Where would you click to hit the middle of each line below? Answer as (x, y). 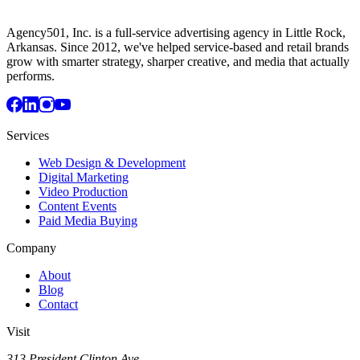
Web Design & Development (112, 162)
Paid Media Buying (88, 220)
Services (28, 135)
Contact (58, 304)
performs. (31, 76)
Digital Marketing (84, 177)
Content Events (78, 206)
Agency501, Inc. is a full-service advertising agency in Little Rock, (176, 32)
